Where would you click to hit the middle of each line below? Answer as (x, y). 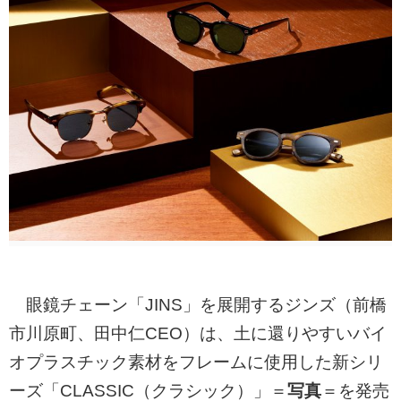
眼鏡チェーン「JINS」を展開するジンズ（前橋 (198, 305)
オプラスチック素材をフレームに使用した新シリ (196, 362)
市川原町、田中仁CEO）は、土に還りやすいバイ (198, 333)
